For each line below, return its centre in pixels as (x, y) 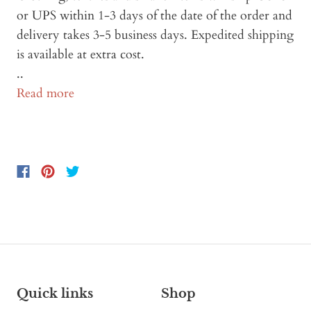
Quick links (55, 294)
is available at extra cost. (81, 55)
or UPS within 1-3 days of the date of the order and (154, 16)
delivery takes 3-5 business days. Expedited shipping (155, 35)
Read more (45, 94)
